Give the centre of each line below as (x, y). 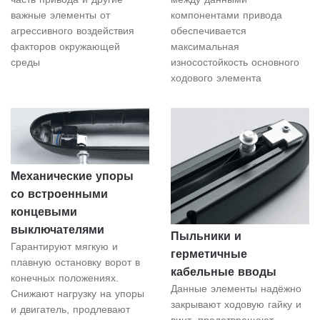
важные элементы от (60, 15)
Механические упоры (72, 176)
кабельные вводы (224, 272)
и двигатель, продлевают (70, 310)
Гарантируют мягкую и (64, 247)
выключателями (57, 230)
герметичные (209, 254)
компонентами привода (226, 15)
